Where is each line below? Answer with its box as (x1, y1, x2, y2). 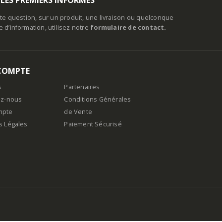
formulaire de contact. (90, 23, 166, 32)
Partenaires (64, 82, 100, 91)
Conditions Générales (64, 95, 131, 104)
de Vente (64, 107, 92, 116)
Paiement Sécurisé (64, 119, 122, 128)
